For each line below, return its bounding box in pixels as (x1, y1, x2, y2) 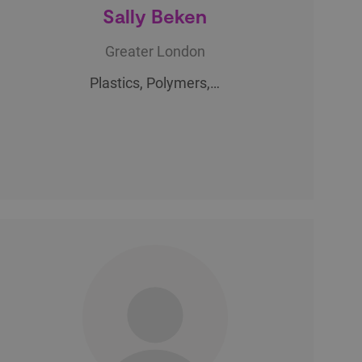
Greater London (104, 42, 205, 60)
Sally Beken (103, 3, 208, 27)
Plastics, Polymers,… (90, 74, 221, 91)
